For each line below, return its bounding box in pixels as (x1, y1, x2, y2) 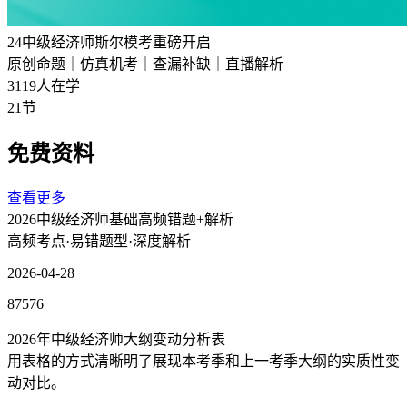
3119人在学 (7, 78, 80, 94)
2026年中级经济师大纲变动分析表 (7, 332, 225, 348)
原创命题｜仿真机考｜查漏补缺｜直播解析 (7, 56, 283, 73)
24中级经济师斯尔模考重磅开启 (7, 35, 211, 51)
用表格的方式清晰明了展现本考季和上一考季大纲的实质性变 (7, 353, 400, 370)
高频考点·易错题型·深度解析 (7, 233, 191, 250)
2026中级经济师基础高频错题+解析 (7, 212, 233, 228)
